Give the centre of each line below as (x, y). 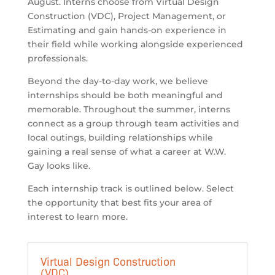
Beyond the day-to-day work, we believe (118, 81)
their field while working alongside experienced (135, 45)
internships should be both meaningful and (125, 95)
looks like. (67, 166)
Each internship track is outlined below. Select (130, 189)
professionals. (57, 59)
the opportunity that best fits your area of (119, 203)
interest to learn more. (77, 217)
